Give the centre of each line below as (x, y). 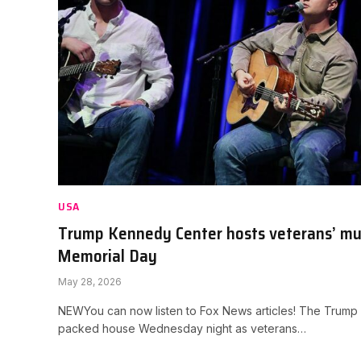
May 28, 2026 (90, 281)
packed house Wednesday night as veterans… (182, 328)
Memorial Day (108, 255)
